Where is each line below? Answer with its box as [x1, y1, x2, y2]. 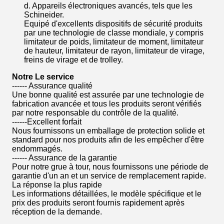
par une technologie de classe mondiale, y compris [24, 28, 203, 37]
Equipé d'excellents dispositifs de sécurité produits [24, 19, 202, 28]
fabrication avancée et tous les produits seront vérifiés [12, 99, 201, 108]
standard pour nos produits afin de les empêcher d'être [12, 135, 204, 144]
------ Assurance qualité [12, 81, 92, 90]
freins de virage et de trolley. [24, 55, 123, 64]
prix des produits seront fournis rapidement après [12, 198, 184, 207]
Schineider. [24, 10, 64, 19]
